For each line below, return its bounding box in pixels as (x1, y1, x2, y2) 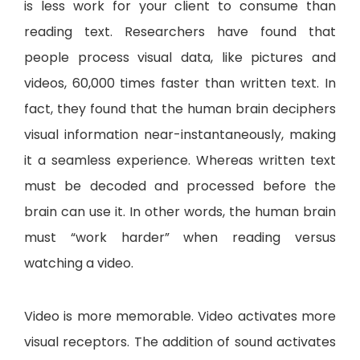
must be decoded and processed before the (24, 176, 336, 195)
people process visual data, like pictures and (24, 47, 336, 67)
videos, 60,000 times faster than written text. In (24, 73, 336, 92)
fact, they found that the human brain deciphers (24, 99, 336, 118)
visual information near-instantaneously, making (24, 125, 336, 144)
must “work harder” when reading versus (24, 227, 336, 247)
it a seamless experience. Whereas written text (24, 150, 336, 170)
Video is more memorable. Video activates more (24, 306, 336, 325)
